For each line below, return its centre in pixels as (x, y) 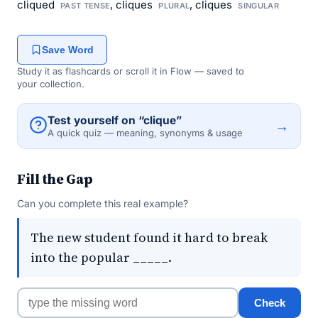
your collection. (51, 84)
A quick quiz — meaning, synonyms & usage (145, 133)
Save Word (68, 50)
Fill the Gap (55, 179)
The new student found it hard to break (149, 237)
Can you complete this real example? (103, 203)
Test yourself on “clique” (115, 120)
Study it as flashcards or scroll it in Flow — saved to (131, 71)
